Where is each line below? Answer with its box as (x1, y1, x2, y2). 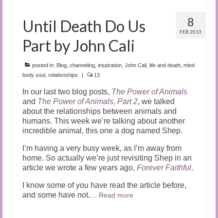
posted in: (31, 62, 56, 68)
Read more (99, 191, 133, 199)
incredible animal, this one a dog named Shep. (22, 126, 182, 135)
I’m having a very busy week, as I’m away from (22, 144, 182, 152)
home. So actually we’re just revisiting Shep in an (22, 153, 192, 162)
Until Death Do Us (22, 16, 145, 36)
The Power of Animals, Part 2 (37, 97, 138, 106)
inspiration (98, 62, 122, 68)
